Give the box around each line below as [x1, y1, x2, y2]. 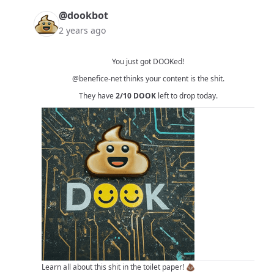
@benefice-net [72, 73, 122, 84]
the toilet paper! [130, 262, 184, 273]
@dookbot [59, 9, 108, 23]
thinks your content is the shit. [121, 73, 224, 84]
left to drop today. [155, 91, 218, 102]
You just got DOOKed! [112, 56, 184, 67]
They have [78, 91, 116, 102]
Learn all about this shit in [42, 262, 130, 273]
